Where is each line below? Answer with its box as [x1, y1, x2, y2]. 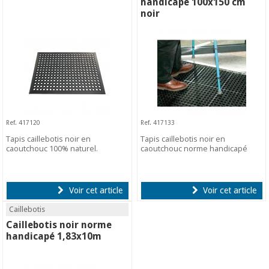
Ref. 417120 [6, 118, 41, 126]
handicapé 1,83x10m [6, 230, 102, 242]
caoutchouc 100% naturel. [6, 142, 98, 154]
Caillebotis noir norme [6, 219, 112, 231]
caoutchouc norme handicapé [141, 142, 248, 154]
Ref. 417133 [141, 118, 175, 126]
